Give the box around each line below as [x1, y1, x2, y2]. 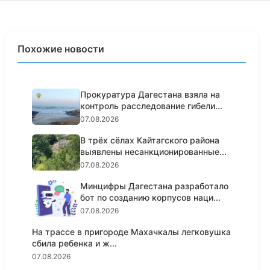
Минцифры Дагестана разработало [80, 181, 229, 191]
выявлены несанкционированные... [80, 146, 227, 157]
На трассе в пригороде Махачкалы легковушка [32, 227, 231, 237]
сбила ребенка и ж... [32, 238, 118, 248]
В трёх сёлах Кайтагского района [80, 135, 220, 145]
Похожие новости [17, 43, 105, 55]
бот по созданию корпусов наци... [80, 192, 221, 202]
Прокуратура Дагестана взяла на [80, 89, 221, 99]
